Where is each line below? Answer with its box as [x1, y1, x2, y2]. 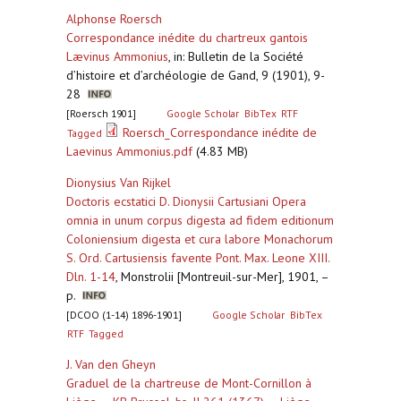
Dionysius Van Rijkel [66, 175, 171, 191]
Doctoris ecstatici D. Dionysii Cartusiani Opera [66, 193, 306, 209]
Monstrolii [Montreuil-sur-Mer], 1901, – [121, 269, 328, 285]
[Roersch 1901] [66, 107, 136, 120]
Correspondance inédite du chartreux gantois [66, 30, 308, 46]
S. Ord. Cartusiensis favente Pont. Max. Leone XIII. [66, 250, 329, 266]
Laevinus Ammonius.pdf [66, 143, 192, 159]
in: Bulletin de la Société [174, 48, 303, 64]
